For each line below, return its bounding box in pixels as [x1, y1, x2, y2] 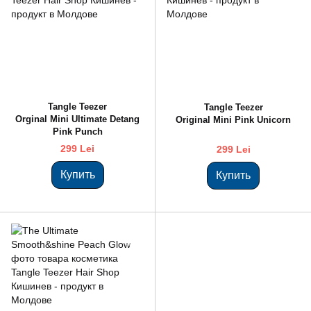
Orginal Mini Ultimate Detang [15, 113, 140, 124]
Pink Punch [52, 126, 103, 137]
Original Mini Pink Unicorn [176, 114, 291, 125]
